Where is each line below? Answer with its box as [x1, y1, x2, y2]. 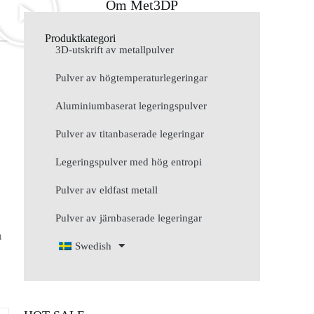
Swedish [75, 240, 112, 252]
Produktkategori [45, 32, 116, 44]
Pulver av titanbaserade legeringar [55, 128, 205, 139]
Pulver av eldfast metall [55, 184, 158, 196]
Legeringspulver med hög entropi [55, 156, 203, 168]
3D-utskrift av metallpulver [55, 43, 175, 55]
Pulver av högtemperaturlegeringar [55, 71, 208, 83]
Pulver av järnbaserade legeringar [55, 212, 203, 224]
